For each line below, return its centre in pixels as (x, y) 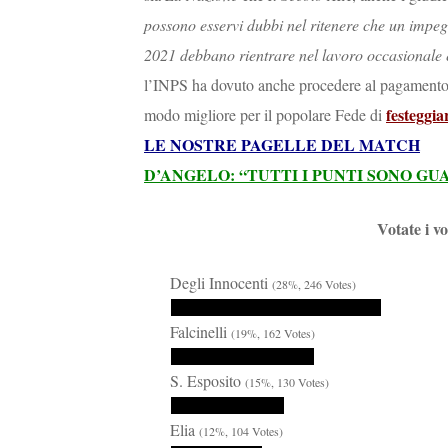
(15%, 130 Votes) (287, 381)
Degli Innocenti (221, 282)
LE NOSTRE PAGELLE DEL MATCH (282, 144)
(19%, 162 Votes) (273, 332)
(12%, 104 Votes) (241, 430)
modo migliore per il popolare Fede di (265, 114)
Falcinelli (200, 331)
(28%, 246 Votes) (314, 283)
